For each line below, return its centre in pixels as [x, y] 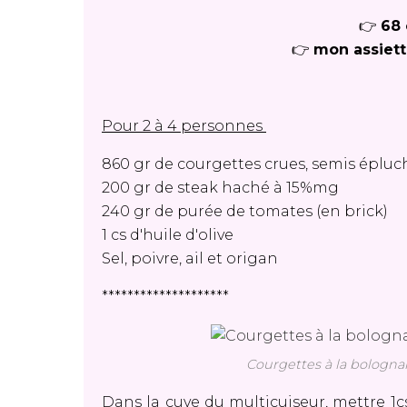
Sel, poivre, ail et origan [192, 258]
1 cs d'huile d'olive [168, 235]
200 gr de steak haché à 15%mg [220, 188]
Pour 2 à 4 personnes [184, 126]
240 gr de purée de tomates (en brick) [245, 211]
